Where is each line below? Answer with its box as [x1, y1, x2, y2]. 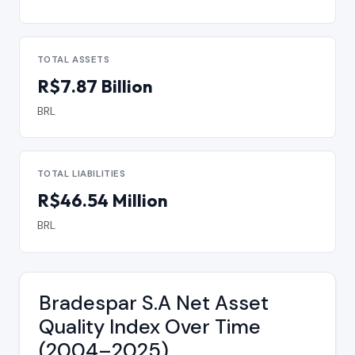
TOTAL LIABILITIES [36, 168, 126, 181]
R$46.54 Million [36, 189, 167, 212]
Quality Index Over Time [39, 314, 261, 341]
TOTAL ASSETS [36, 53, 110, 66]
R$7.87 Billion [36, 74, 152, 97]
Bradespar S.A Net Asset [39, 290, 269, 317]
